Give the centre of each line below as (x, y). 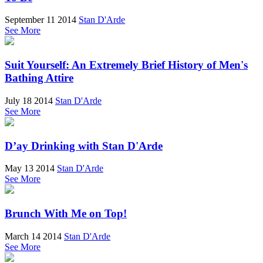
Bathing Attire (39, 78)
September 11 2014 (41, 20)
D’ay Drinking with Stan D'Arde (84, 146)
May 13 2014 (30, 168)
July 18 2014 (29, 100)
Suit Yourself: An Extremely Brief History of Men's (126, 65)
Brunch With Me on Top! (66, 213)
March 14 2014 (33, 236)
